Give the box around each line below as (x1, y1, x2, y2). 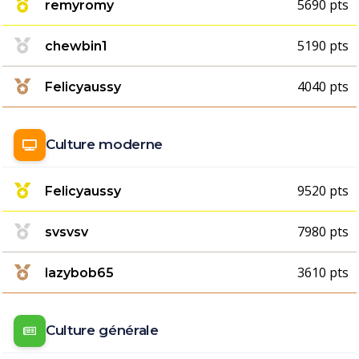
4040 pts (297, 78, 349, 95)
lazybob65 (45, 264, 114, 280)
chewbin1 (45, 38, 107, 54)
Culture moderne (46, 136, 163, 152)
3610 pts (297, 264, 349, 281)
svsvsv (45, 224, 88, 240)
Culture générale (46, 322, 159, 338)
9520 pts (297, 182, 349, 200)
